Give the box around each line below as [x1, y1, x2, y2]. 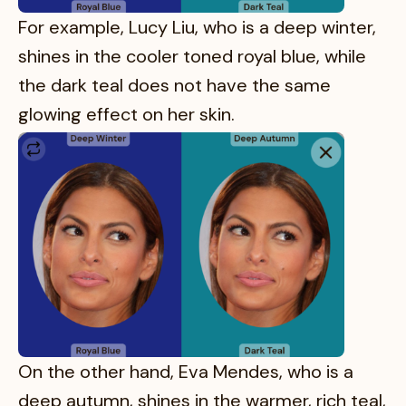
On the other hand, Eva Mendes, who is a [18, 359, 353, 383]
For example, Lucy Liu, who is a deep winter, [18, 15, 376, 40]
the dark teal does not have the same [18, 73, 331, 98]
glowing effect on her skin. [18, 102, 235, 127]
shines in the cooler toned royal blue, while [18, 44, 366, 69]
